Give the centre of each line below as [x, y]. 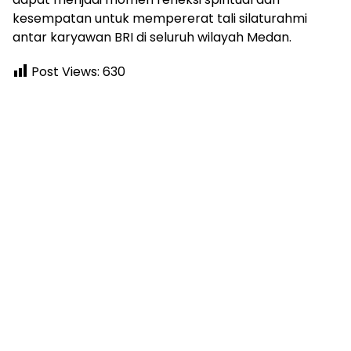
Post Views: [65, 72]
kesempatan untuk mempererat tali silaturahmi [160, 19]
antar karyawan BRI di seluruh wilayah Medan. [152, 38]
